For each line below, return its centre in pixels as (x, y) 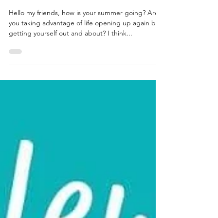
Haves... (29, 17)
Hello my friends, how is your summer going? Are (84, 34)
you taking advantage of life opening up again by (84, 44)
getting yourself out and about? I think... (71, 54)
